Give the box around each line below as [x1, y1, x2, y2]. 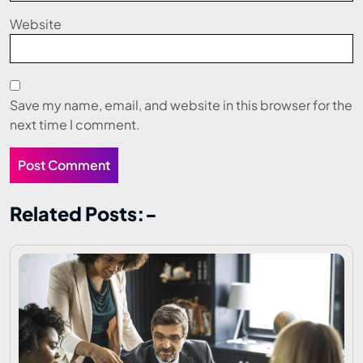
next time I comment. [10, 116, 140, 133]
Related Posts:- [10, 202, 157, 225]
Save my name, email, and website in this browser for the [10, 96, 352, 113]
